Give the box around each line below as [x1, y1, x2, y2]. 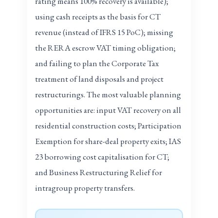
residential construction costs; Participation [35, 120, 182, 131]
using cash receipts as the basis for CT [35, 11, 161, 22]
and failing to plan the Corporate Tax [35, 57, 159, 69]
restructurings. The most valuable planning [35, 89, 182, 100]
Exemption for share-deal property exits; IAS [35, 135, 182, 146]
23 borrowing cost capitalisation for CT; [35, 151, 170, 162]
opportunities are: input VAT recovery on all [35, 104, 182, 115]
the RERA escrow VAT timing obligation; [35, 42, 176, 53]
